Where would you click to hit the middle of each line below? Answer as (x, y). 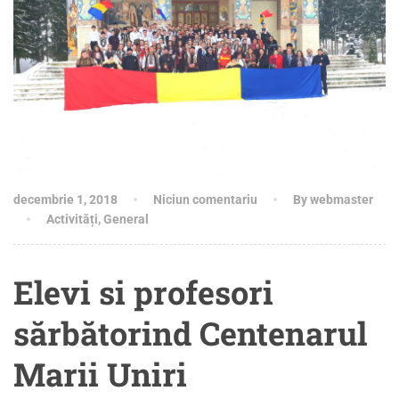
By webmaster (333, 199)
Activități (72, 219)
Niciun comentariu (205, 199)
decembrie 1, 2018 (65, 199)
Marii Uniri (100, 374)
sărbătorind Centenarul (190, 333)
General (126, 219)
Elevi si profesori (143, 292)
